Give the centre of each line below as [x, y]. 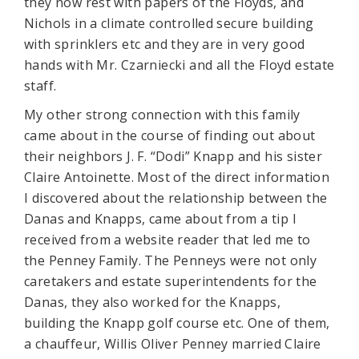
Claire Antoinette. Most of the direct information [177, 177]
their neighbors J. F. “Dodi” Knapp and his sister [173, 156]
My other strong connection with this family [162, 114]
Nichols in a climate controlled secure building [169, 23]
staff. [40, 85]
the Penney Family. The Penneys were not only [171, 260]
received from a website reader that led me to [167, 239]
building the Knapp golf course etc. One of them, [177, 323]
